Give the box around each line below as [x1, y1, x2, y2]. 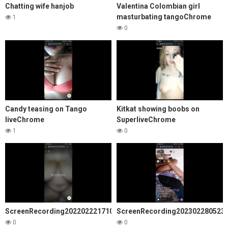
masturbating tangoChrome [117, 12, 211, 21]
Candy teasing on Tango [5, 104, 87, 113]
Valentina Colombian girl [117, 2, 200, 10]
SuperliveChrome [117, 115, 176, 124]
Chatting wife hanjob [5, 2, 74, 10]
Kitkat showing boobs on [117, 104, 199, 113]
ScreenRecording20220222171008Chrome [5, 207, 149, 216]
